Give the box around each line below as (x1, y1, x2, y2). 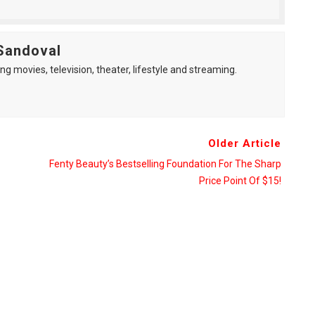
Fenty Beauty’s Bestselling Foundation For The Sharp (49, 158, 281, 169)
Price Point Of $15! (198, 175, 281, 186)
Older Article (207, 137, 281, 150)
